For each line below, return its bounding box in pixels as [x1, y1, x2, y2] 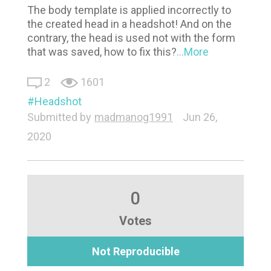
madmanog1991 [94, 111, 173, 123]
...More [177, 45, 209, 58]
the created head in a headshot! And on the [27, 17, 232, 30]
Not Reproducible [91, 245, 180, 258]
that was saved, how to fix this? [27, 45, 177, 58]
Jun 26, [183, 111, 217, 123]
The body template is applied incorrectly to [27, 3, 231, 16]
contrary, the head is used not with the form [27, 31, 235, 44]
